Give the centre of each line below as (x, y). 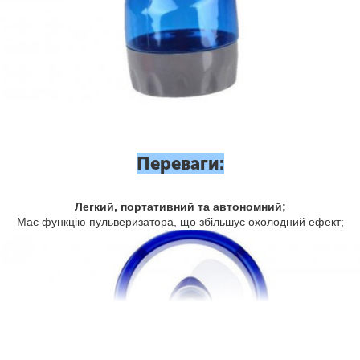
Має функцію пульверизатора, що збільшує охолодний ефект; (180, 221)
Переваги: (180, 163)
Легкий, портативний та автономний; (180, 206)
